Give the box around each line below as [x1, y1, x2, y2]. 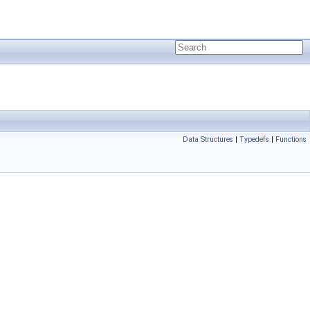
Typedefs [239, 135, 269, 144]
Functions [275, 135, 307, 144]
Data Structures [183, 135, 233, 144]
